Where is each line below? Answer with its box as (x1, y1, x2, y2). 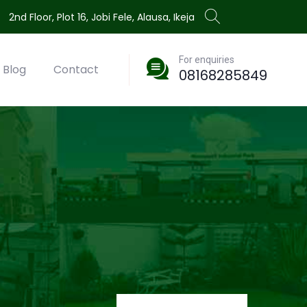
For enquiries (178, 54, 234, 65)
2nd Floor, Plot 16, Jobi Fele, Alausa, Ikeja (8, 10, 195, 24)
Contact (53, 62, 99, 77)
